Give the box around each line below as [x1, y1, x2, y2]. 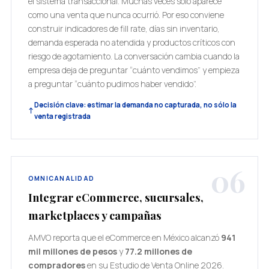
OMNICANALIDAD [28, 174, 95, 183]
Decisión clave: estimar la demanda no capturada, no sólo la [34, 100, 237, 109]
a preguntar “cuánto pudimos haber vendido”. [28, 78, 196, 89]
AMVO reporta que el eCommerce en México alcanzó [28, 232, 221, 243]
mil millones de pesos [28, 246, 117, 257]
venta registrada [34, 112, 91, 121]
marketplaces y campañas [28, 208, 162, 223]
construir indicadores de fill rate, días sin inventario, [28, 23, 220, 34]
